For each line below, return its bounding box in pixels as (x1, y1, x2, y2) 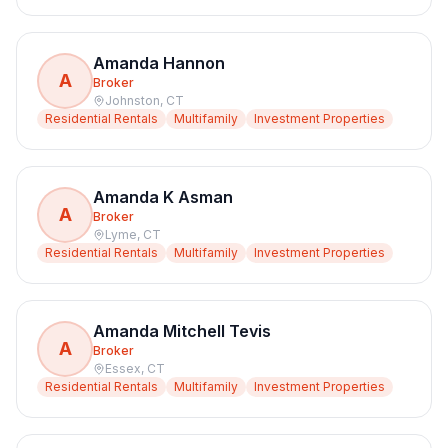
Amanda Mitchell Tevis (93, 321, 271, 341)
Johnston (105, 93, 160, 108)
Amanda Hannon (93, 53, 225, 73)
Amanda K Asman (93, 187, 233, 207)
